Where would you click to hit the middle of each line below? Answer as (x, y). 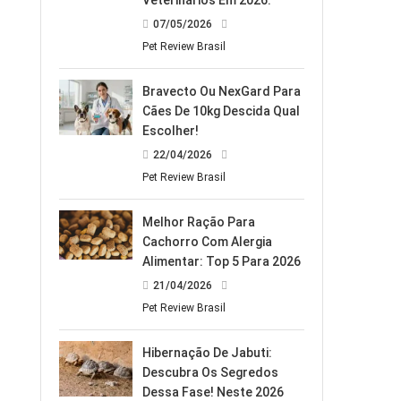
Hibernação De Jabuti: (208, 353)
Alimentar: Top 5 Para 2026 (222, 262)
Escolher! (171, 131)
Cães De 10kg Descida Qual (222, 111)
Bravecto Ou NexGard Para (222, 92)
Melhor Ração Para (199, 222)
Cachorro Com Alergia (208, 242)
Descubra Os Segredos (211, 373)
